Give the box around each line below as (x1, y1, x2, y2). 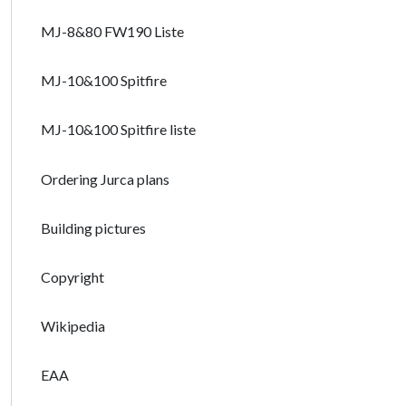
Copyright (41, 267, 104, 285)
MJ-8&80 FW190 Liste (41, 22, 184, 40)
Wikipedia (41, 317, 105, 335)
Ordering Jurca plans (41, 169, 169, 188)
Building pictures (41, 218, 146, 237)
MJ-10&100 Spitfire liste (41, 121, 196, 139)
